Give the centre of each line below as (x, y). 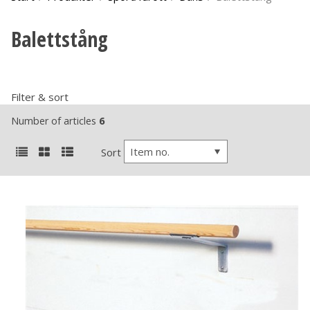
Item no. (149, 151)
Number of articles (55, 120)
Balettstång (60, 39)
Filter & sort (40, 97)
